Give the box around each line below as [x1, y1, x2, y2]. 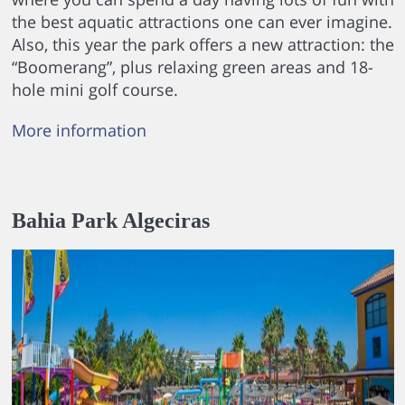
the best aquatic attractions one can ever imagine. [11, 11, 392, 33]
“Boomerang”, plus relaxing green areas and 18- [11, 56, 373, 79]
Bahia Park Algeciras [11, 209, 210, 233]
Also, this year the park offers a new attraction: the [11, 33, 394, 56]
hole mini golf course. [11, 79, 178, 101]
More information [11, 119, 146, 142]
